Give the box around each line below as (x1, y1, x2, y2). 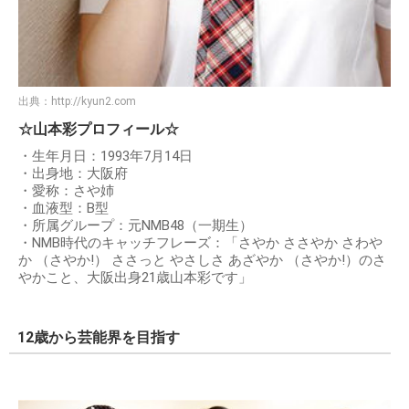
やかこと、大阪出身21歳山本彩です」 (18, 269, 252, 287)
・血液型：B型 (18, 200, 109, 217)
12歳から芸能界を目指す (17, 329, 180, 347)
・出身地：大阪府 (18, 165, 128, 183)
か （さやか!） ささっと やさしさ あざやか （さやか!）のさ (18, 252, 386, 269)
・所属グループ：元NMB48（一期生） (18, 217, 253, 235)
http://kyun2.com (51, 95, 136, 109)
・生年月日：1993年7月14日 (18, 148, 193, 165)
